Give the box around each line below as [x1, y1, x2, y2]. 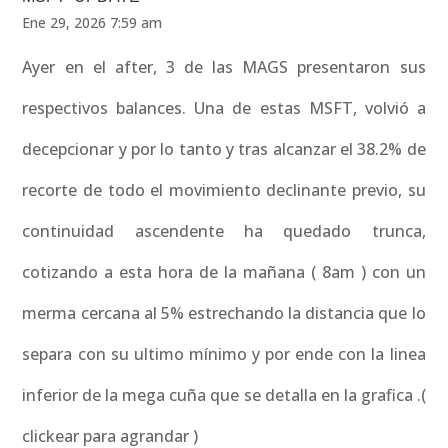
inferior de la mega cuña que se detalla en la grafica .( [22, 384, 426, 407]
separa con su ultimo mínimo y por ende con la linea [22, 343, 426, 366]
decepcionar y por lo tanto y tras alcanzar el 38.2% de [22, 138, 426, 161]
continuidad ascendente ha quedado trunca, [22, 220, 426, 243]
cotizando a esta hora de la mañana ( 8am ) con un [22, 261, 426, 284]
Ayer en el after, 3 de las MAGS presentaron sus [22, 56, 426, 79]
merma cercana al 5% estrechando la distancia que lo [22, 302, 426, 325]
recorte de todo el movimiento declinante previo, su [22, 179, 426, 202]
